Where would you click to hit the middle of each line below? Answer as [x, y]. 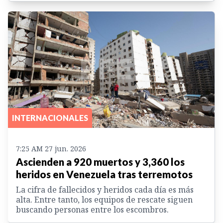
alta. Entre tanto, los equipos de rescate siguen [104, 199]
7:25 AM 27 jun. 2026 [51, 148]
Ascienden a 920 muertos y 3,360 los [100, 162]
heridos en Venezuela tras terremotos [104, 174]
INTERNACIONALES [50, 117]
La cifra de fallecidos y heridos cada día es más [105, 189]
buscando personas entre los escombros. [92, 209]
